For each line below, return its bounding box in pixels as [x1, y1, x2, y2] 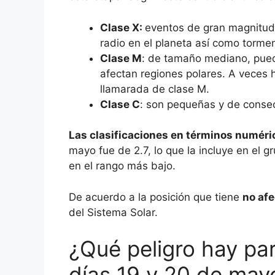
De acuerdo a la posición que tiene [69, 190, 242, 203]
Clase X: [100, 21, 145, 34]
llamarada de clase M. [100, 82, 212, 95]
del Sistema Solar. [69, 206, 158, 219]
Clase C [100, 98, 140, 110]
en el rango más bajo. [69, 160, 176, 172]
